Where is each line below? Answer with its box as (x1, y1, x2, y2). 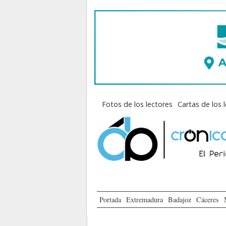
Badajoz (168, 195, 191, 205)
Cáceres (196, 195, 219, 205)
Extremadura (126, 195, 163, 205)
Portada (99, 195, 121, 205)
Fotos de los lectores (102, 99, 173, 109)
